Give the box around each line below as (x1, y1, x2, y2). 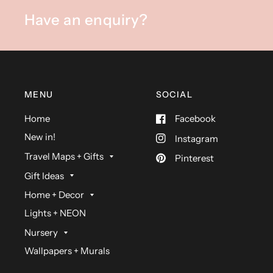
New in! (24, 131, 55, 143)
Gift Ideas (24, 169, 64, 182)
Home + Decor (24, 189, 84, 201)
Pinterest (174, 152, 214, 165)
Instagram (174, 132, 218, 144)
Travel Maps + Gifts (24, 151, 104, 163)
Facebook (174, 113, 216, 125)
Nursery (24, 227, 58, 239)
